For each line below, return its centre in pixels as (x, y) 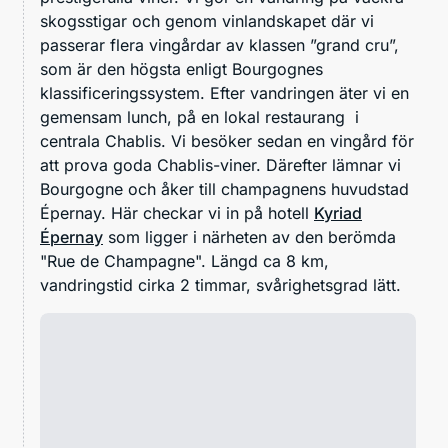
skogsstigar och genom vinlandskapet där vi (207, 20)
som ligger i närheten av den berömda (249, 236)
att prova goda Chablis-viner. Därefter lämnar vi (220, 164)
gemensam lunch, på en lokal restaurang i (199, 116)
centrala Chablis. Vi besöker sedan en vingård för (227, 140)
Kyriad (338, 212)
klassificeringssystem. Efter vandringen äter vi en (224, 92)
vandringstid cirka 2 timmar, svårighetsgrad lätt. (220, 284)
